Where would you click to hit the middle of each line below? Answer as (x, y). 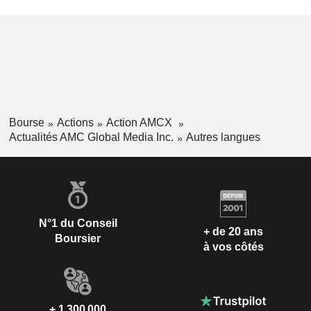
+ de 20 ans (233, 232)
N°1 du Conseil (78, 223)
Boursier (78, 238)
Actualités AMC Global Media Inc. (91, 137)
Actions (75, 123)
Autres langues (223, 137)
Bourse (26, 123)
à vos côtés (233, 247)
